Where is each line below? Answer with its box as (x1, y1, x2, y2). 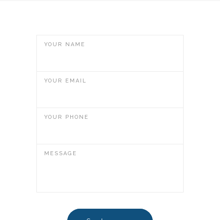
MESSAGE (44, 150, 77, 157)
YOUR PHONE (44, 114, 89, 120)
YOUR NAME (44, 41, 85, 48)
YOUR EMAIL (44, 78, 87, 84)
